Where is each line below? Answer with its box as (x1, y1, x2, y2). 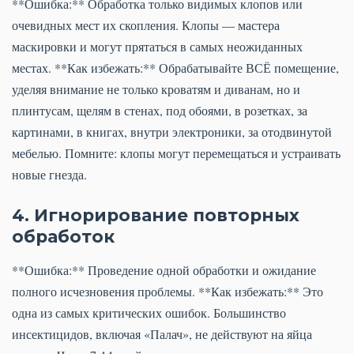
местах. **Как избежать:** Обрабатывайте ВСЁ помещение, (12, 59, 339, 77)
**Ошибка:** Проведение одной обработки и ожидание (12, 262, 316, 279)
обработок (12, 226, 115, 247)
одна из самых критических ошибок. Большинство (12, 304, 286, 322)
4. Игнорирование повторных (12, 205, 299, 226)
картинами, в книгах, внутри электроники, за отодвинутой (12, 123, 332, 141)
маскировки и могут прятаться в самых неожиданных (12, 38, 303, 55)
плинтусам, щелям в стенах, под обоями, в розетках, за (12, 102, 307, 119)
